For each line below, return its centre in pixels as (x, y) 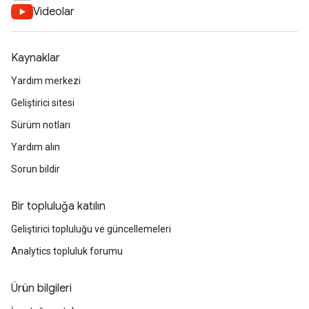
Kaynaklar (36, 58)
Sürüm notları (41, 125)
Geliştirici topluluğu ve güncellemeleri (91, 229)
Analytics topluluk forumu (67, 251)
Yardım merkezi (46, 81)
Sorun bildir (36, 169)
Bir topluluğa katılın (58, 206)
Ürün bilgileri (41, 288)
